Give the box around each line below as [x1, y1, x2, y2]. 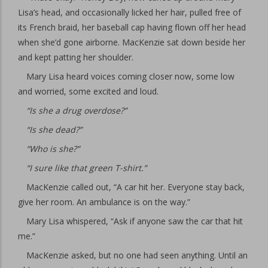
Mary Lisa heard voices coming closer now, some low [26, 71, 234, 82]
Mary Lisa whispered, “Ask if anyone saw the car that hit [26, 215, 243, 227]
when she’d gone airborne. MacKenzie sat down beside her [18, 36, 245, 48]
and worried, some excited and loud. [18, 86, 159, 97]
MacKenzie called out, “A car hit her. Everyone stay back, [26, 181, 245, 193]
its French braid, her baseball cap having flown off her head [18, 22, 246, 33]
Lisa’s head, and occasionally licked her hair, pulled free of [18, 7, 241, 18]
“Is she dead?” [26, 124, 82, 135]
